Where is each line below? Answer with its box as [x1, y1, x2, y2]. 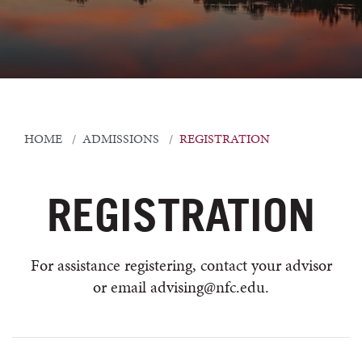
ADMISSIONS [82, 130, 159, 148]
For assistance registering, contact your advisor [30, 254, 332, 276]
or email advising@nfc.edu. [93, 276, 269, 298]
